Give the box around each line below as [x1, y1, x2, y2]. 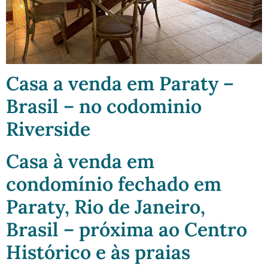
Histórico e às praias [6, 239, 190, 264]
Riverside [6, 116, 90, 141]
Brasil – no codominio [6, 93, 202, 118]
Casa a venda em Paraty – [6, 71, 234, 96]
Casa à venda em [6, 148, 154, 173]
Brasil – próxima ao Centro [6, 217, 247, 242]
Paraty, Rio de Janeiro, [6, 194, 205, 219]
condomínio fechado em [6, 171, 221, 196]
